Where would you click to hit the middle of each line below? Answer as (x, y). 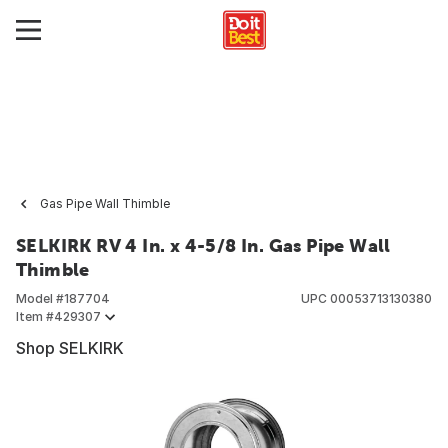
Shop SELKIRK (70, 348)
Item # (35, 316)
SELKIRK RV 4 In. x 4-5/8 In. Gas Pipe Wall (203, 245)
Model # (40, 298)
